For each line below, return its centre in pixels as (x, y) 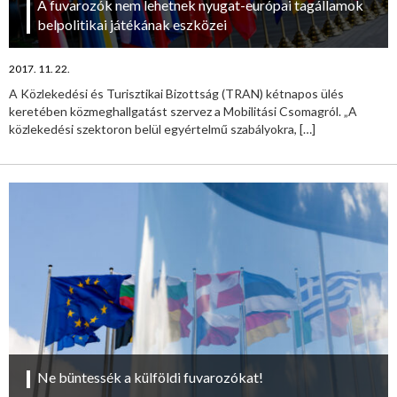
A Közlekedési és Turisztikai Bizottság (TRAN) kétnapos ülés (176, 93)
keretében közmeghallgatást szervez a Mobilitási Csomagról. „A (183, 111)
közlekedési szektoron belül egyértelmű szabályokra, (154, 128)
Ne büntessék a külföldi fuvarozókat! (150, 377)
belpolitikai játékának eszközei (132, 24)
